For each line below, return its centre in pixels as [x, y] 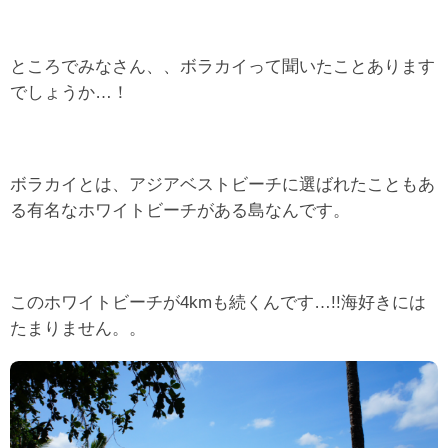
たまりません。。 [78, 328]
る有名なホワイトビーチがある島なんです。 [180, 210]
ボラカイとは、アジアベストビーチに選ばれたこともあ [222, 184]
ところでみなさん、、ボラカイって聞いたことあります [222, 66]
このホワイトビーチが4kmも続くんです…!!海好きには [218, 302]
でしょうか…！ [69, 92]
